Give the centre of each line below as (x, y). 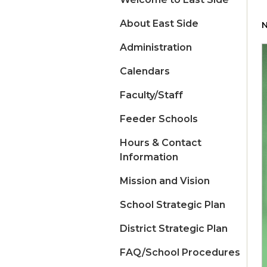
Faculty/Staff (151, 95)
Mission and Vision (165, 181)
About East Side (159, 24)
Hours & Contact (161, 143)
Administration (156, 48)
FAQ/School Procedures (180, 253)
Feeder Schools (159, 119)
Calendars (145, 72)
